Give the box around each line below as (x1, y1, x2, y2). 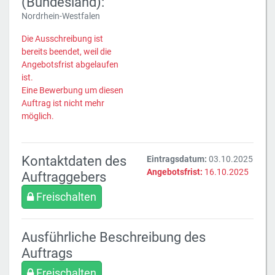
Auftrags (21, 245, 72, 261)
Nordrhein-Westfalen (21, 11, 100, 21)
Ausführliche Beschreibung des (21, 229, 206, 246)
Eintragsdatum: (147, 154, 207, 164)
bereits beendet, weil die (21, 47, 111, 56)
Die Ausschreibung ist (21, 34, 103, 44)
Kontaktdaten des (21, 153, 126, 169)
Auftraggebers (21, 169, 106, 185)
